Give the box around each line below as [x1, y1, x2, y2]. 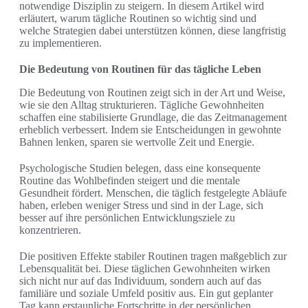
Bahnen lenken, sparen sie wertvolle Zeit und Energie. [19, 136, 254, 148]
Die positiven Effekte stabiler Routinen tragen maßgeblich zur [19, 250, 287, 263]
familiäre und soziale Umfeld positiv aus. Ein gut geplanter [19, 287, 273, 300]
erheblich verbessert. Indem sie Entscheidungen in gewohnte [19, 124, 281, 136]
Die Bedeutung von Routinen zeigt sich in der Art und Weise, [19, 87, 285, 99]
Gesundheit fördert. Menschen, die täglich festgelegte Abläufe [19, 187, 287, 199]
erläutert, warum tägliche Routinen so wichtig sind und [19, 12, 256, 25]
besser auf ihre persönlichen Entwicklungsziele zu [19, 212, 235, 224]
